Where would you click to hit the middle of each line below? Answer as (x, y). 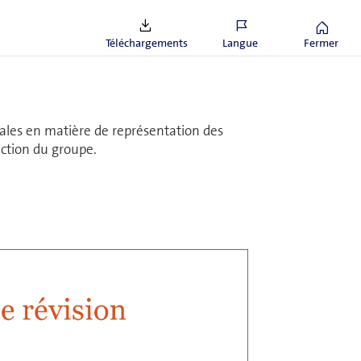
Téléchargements (147, 43)
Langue (240, 43)
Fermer (321, 43)
